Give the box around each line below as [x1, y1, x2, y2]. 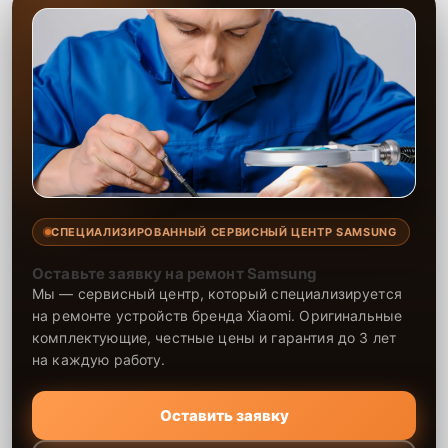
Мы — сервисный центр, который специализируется [32, 284, 402, 302]
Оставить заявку [159, 405, 289, 425]
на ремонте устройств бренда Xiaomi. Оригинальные [32, 306, 403, 324]
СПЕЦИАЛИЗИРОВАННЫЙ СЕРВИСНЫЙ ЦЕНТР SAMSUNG [51, 224, 397, 239]
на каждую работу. [32, 350, 166, 368]
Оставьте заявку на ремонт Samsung [32, 263, 317, 283]
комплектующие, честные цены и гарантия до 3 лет [32, 328, 397, 346]
